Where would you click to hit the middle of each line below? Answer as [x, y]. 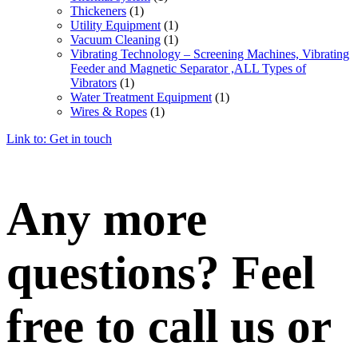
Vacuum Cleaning [115, 39]
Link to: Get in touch [59, 138]
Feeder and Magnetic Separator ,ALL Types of [188, 68]
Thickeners [98, 10]
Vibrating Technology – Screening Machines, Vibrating [210, 54]
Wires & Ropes [109, 111]
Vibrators [93, 82]
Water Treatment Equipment [141, 97]
